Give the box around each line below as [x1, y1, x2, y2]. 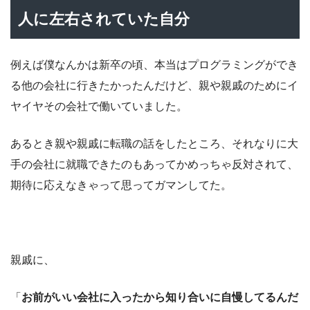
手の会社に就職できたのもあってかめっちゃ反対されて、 [10, 158, 298, 170]
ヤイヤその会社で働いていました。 [10, 100, 188, 112]
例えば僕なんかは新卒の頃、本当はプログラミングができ [10, 58, 298, 71]
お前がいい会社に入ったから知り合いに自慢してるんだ [21, 291, 298, 303]
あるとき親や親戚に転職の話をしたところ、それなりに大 [10, 137, 298, 149]
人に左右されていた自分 [18, 10, 190, 28]
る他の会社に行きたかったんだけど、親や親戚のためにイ [10, 79, 298, 91]
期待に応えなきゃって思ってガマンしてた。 [10, 179, 232, 191]
